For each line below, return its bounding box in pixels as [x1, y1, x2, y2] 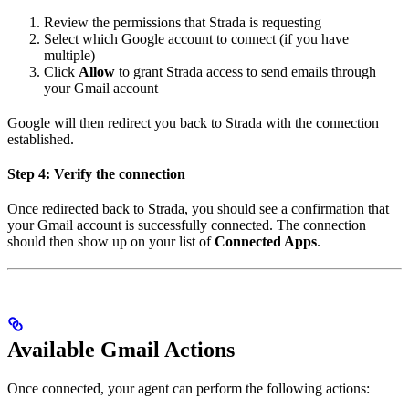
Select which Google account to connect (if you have [44, 31, 349, 47]
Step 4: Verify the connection [7, 166, 185, 183]
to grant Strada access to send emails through [115, 64, 376, 80]
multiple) [44, 47, 95, 64]
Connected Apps [215, 234, 317, 250]
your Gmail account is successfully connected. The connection [7, 217, 366, 234]
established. [7, 131, 74, 148]
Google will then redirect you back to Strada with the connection [7, 115, 379, 131]
